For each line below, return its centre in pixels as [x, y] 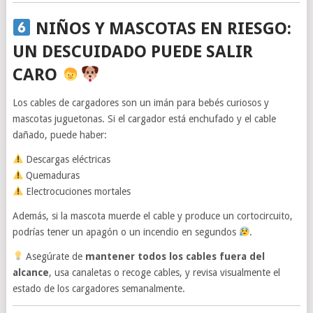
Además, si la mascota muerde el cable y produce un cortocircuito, [152, 216]
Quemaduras [52, 175]
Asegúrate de [54, 256]
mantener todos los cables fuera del [175, 256]
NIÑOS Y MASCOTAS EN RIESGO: [161, 28]
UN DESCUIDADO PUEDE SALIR [132, 51]
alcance [30, 272]
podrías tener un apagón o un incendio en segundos [125, 232]
